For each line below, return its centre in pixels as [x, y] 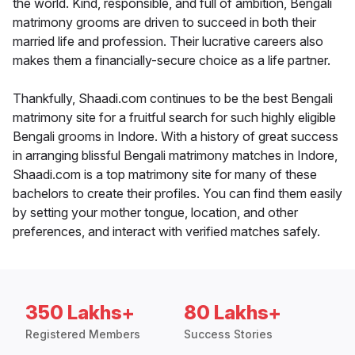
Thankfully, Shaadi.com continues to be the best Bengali [173, 99]
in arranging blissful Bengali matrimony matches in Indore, [175, 156]
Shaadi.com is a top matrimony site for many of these [165, 175]
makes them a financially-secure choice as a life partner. [172, 61]
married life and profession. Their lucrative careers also [168, 42]
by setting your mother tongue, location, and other [155, 213]
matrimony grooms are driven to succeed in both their [164, 23]
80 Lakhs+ [233, 313]
